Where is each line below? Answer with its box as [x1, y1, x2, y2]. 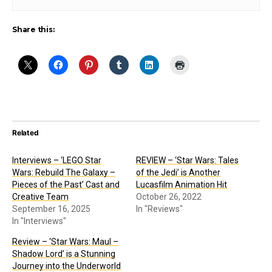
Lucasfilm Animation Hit [136, 179, 227, 189]
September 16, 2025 [12, 203, 90, 214]
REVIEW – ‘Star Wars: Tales [136, 155, 239, 165]
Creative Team [12, 191, 69, 202]
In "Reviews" [136, 203, 183, 214]
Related [12, 127, 39, 137]
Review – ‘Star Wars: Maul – [12, 236, 118, 246]
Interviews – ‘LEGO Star [12, 155, 101, 165]
